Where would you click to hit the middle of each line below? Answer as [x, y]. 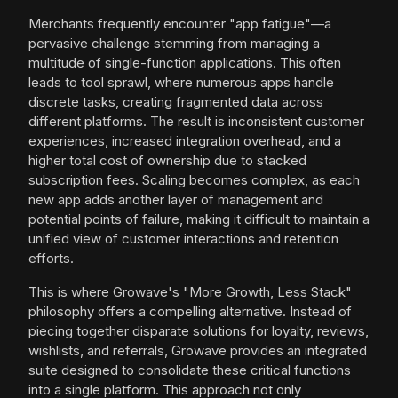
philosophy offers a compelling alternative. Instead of [190, 312]
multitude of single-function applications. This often [185, 63]
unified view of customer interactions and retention [183, 239]
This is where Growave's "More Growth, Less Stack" [190, 292]
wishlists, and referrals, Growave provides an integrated [198, 351]
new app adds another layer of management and [176, 200]
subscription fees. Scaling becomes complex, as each [194, 180]
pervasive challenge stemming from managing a [174, 44]
